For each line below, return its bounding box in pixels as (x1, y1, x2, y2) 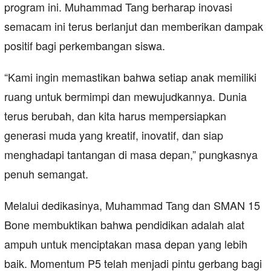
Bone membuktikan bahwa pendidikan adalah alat (4, 217, 244, 233)
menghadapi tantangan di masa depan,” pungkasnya (4, 146, 258, 163)
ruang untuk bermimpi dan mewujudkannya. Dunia (4, 88, 247, 105)
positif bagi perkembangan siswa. (4, 38, 165, 54)
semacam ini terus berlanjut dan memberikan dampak (4, 18, 263, 34)
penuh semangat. (4, 166, 88, 182)
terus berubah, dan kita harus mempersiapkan (4, 108, 226, 124)
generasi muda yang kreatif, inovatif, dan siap (4, 127, 223, 143)
